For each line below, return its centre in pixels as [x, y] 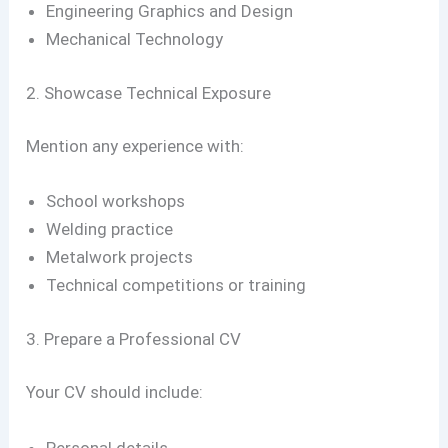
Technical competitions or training [176, 285]
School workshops [116, 201]
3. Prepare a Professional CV [134, 338]
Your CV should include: [115, 392]
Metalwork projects [120, 257]
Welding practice [110, 229]
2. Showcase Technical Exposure [149, 92]
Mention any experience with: [135, 146]
